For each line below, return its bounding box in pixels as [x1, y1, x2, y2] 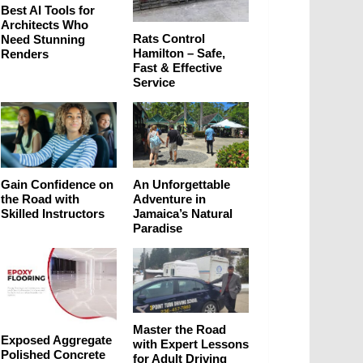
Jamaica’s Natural [133, 206, 233, 220]
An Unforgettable [133, 177, 230, 191]
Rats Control [133, 32, 205, 46]
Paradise [133, 220, 182, 235]
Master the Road [133, 322, 226, 337]
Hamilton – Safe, [133, 46, 225, 61]
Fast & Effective [133, 61, 222, 75]
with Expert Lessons [133, 337, 249, 352]
